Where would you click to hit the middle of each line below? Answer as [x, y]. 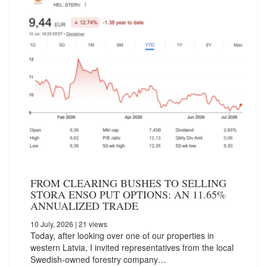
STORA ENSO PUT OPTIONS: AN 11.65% [128, 194]
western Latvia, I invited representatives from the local [132, 247]
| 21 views [90, 223]
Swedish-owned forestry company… [98, 259]
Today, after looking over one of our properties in [122, 235]
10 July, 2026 [52, 223]
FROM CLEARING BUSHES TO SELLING [128, 183]
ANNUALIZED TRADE [84, 205]
